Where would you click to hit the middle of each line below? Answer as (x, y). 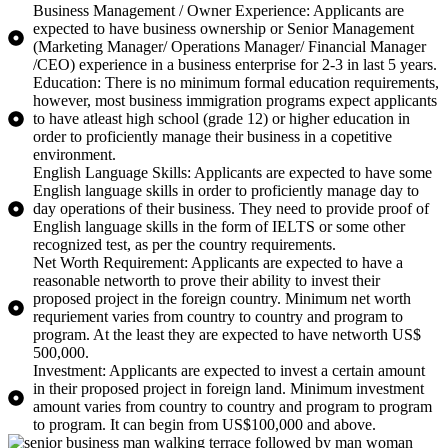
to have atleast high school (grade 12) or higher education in (221, 118)
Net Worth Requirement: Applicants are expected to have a (218, 262)
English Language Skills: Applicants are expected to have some (232, 172)
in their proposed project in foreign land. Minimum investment (228, 388)
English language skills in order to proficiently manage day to (226, 190)
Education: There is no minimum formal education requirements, (236, 82)
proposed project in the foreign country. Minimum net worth (222, 298)
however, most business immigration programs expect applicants (235, 100)
